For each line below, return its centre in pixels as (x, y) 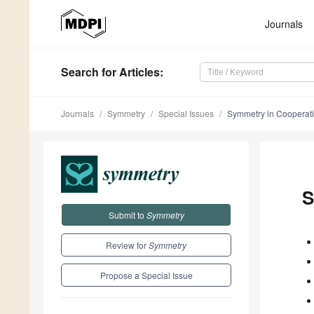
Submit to (127, 214)
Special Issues (186, 114)
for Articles (129, 72)
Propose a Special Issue (146, 275)
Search (80, 72)
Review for (127, 245)
